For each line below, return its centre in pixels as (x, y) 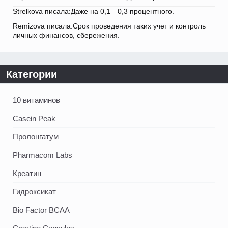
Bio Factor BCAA (41, 210)
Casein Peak (34, 119)
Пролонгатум (36, 137)
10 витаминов (36, 100)
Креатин (27, 174)
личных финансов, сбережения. (66, 35)
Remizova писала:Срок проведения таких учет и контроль (109, 26)
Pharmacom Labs (42, 155)
